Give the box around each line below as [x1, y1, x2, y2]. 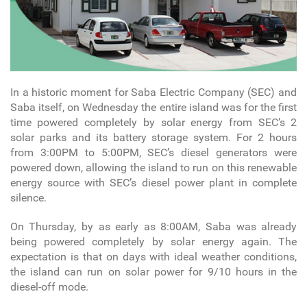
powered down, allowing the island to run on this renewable [10, 160, 297, 174]
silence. [10, 191, 47, 204]
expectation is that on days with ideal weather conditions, [10, 249, 297, 263]
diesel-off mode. [10, 280, 88, 293]
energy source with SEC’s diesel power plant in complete [10, 175, 297, 189]
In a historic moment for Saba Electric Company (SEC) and [10, 85, 297, 99]
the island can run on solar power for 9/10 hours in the [10, 265, 297, 278]
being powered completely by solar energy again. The [10, 234, 297, 248]
